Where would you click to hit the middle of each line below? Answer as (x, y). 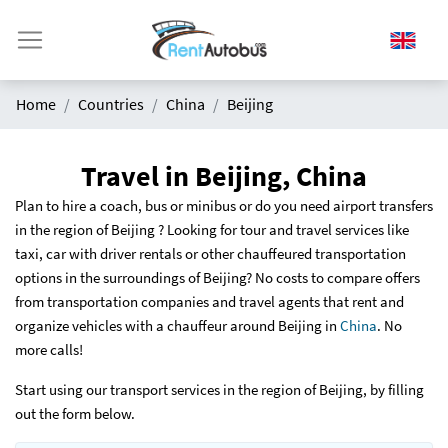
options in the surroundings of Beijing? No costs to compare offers (217, 278)
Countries (111, 104)
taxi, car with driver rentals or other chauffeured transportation (210, 254)
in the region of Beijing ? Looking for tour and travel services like (212, 230)
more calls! (49, 350)
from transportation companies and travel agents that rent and (209, 302)
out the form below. (76, 414)
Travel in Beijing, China (224, 176)
